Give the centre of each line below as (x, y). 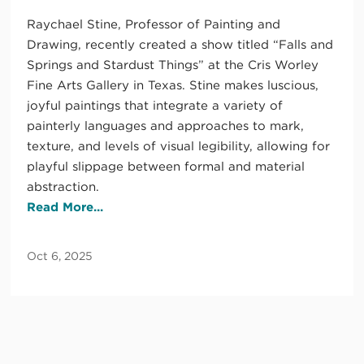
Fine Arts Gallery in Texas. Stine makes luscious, (173, 86)
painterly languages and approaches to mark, (166, 126)
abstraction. (63, 187)
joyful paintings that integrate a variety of (155, 106)
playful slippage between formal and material (166, 167)
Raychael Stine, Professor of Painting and (154, 25)
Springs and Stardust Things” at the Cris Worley (173, 65)
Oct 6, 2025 (60, 256)
